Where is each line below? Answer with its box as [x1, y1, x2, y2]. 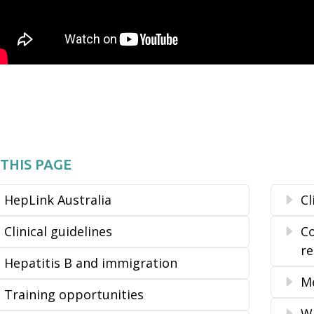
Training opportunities [4, 286, 144, 303]
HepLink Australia [4, 191, 111, 209]
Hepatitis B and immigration [4, 254, 177, 272]
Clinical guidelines [4, 223, 112, 240]
